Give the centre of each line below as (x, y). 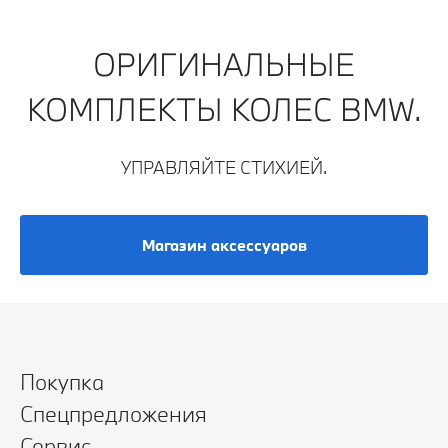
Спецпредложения (113, 414)
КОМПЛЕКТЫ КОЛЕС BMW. (224, 109)
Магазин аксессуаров (224, 245)
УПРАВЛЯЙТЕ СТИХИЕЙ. (224, 167)
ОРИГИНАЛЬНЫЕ (224, 64)
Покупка (62, 382)
